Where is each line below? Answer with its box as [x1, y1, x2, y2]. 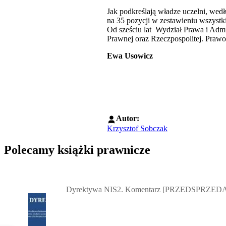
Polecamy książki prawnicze [4, 143, 150, 156]
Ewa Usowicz [107, 51, 153, 61]
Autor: [116, 114, 139, 123]
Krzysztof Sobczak [107, 124, 167, 133]
